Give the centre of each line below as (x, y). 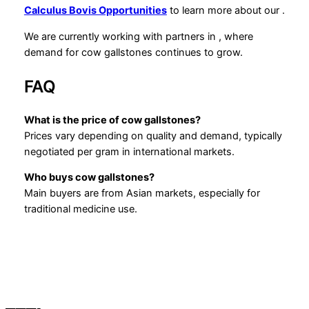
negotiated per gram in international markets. (129, 151)
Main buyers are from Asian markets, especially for (142, 193)
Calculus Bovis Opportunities (95, 11)
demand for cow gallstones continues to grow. (133, 52)
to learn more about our (224, 11)
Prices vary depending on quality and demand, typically (153, 136)
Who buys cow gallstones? (89, 178)
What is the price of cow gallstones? (112, 120)
